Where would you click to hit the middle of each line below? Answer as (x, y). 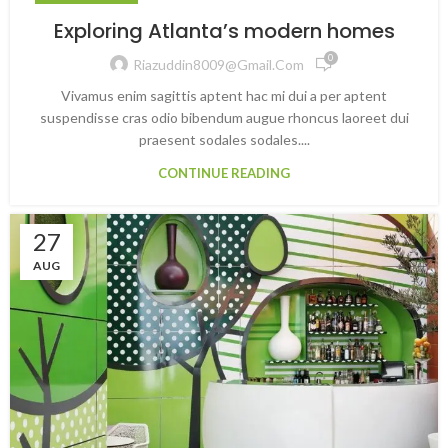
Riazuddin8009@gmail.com (218, 65)
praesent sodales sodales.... (224, 139)
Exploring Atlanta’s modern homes (224, 30)
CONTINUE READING (224, 172)
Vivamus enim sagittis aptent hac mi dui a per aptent (224, 95)
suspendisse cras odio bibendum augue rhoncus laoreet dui (224, 117)
